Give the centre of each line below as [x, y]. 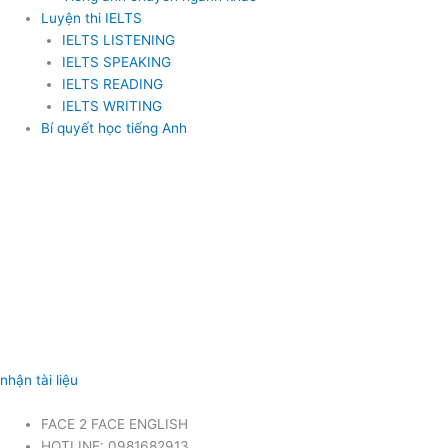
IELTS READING [112, 84]
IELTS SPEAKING [116, 62]
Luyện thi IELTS [92, 18]
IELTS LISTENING [118, 40]
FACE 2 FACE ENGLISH [115, 424]
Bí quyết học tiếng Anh [114, 128]
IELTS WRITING [111, 106]
